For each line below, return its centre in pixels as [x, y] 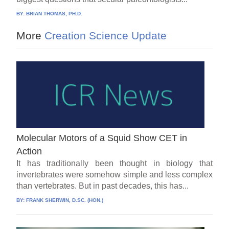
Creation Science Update [104, 36]
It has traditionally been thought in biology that [114, 164]
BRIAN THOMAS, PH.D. [54, 14]
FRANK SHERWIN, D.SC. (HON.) [65, 200]
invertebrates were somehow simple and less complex [114, 175]
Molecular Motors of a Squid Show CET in [102, 138]
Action [29, 152]
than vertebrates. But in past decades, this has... [103, 186]
